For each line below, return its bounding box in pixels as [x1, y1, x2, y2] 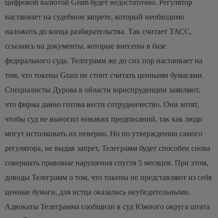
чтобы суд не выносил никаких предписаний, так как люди [5, 114, 202, 123]
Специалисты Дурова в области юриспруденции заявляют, [5, 85, 200, 94]
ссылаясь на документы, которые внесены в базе [5, 41, 166, 50]
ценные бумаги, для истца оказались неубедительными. [5, 187, 194, 196]
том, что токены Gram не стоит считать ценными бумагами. [5, 71, 204, 79]
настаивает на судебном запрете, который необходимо [5, 12, 184, 21]
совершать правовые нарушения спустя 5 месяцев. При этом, [5, 158, 208, 167]
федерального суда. [5, 56, 69, 65]
